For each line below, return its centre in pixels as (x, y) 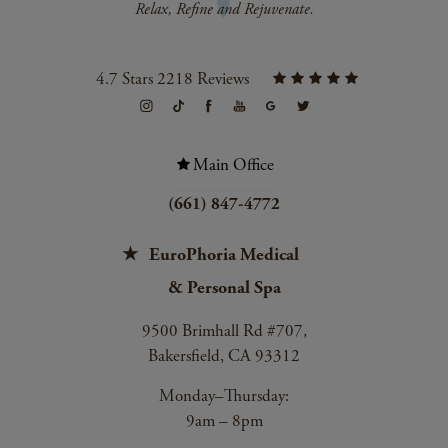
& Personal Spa (224, 288)
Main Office (233, 165)
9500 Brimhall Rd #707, (224, 331)
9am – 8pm (224, 421)
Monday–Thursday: (224, 396)
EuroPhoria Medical (224, 255)
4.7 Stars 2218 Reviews (172, 78)
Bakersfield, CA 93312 (224, 356)
